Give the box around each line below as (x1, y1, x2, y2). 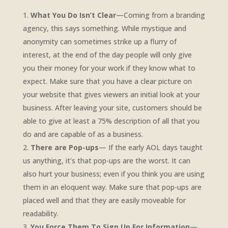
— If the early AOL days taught (98, 142, 203, 153)
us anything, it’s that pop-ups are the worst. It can (22, 156, 190, 166)
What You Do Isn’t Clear (30, 10, 116, 20)
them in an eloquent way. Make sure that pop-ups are (22, 182, 202, 192)
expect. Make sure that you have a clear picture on (22, 76, 192, 87)
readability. (22, 209, 59, 219)
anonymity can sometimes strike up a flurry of (22, 37, 177, 47)
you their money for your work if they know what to (22, 63, 195, 73)
